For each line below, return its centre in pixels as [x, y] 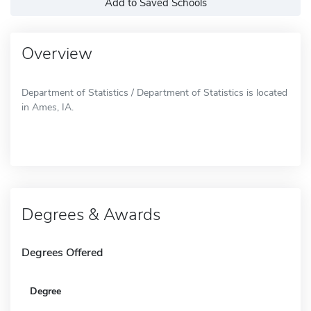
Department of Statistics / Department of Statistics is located [154, 92]
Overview [57, 53]
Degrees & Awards [91, 214]
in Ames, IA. [48, 107]
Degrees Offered [62, 252]
